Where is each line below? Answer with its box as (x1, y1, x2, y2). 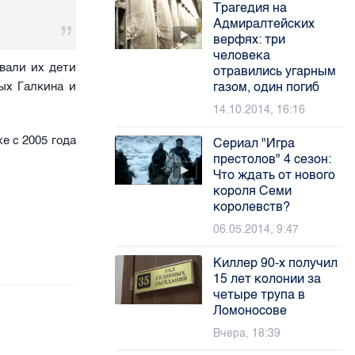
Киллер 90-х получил (213, 255, 338, 270)
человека (213, 48, 271, 63)
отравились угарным (213, 63, 337, 78)
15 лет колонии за (213, 271, 322, 286)
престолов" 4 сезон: (213, 151, 332, 166)
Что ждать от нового (213, 167, 336, 182)
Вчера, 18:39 (213, 326, 281, 340)
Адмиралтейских (213, 16, 315, 31)
